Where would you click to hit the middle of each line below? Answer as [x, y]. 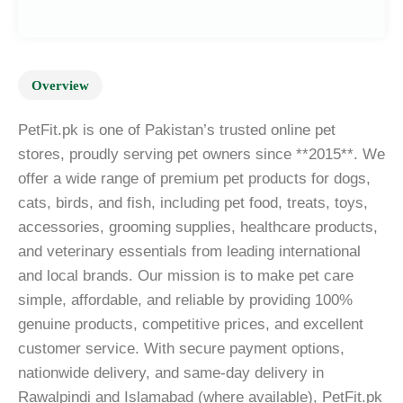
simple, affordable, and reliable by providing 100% [185, 300]
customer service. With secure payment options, [181, 348]
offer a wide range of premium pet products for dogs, [194, 178]
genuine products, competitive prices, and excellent [191, 324]
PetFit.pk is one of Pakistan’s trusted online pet [177, 130]
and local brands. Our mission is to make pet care [186, 275]
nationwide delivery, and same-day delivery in [171, 372]
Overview [60, 85]
